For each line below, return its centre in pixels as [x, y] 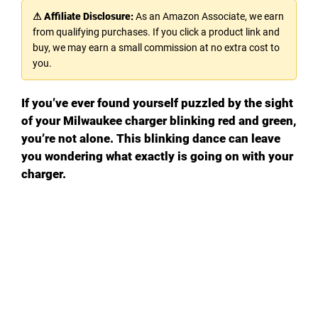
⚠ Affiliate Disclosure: [83, 16]
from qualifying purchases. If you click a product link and [156, 32]
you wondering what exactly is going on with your [157, 156]
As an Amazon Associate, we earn [209, 16]
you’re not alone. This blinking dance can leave [151, 138]
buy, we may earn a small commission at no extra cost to [156, 47]
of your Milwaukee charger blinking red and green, [159, 120]
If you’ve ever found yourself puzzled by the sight [157, 103]
